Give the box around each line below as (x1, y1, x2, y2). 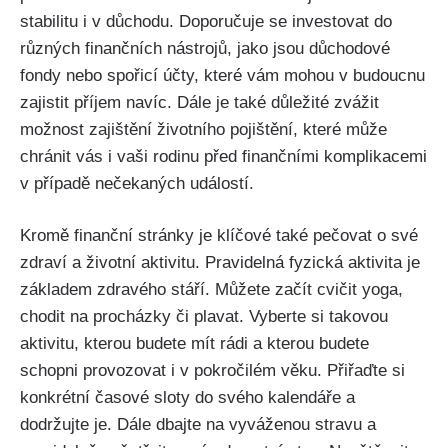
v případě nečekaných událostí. (20, 173, 254, 193)
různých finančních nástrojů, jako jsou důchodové (20, 38, 390, 58)
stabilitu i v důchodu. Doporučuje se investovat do (20, 11, 392, 31)
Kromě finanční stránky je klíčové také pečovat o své (20, 226, 418, 246)
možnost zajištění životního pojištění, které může (20, 119, 387, 139)
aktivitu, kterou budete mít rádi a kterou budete (20, 334, 369, 354)
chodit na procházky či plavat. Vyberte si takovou (20, 307, 388, 327)
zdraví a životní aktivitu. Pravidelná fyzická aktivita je (20, 253, 420, 273)
